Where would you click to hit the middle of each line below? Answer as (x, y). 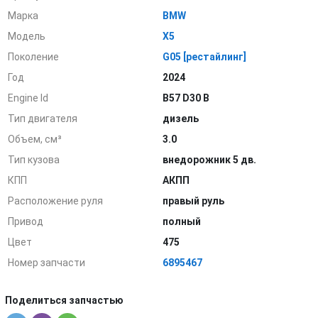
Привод (26, 221)
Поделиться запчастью (64, 300)
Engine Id (28, 98)
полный (182, 221)
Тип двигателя (43, 119)
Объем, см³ (35, 139)
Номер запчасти (47, 263)
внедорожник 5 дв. (210, 160)
